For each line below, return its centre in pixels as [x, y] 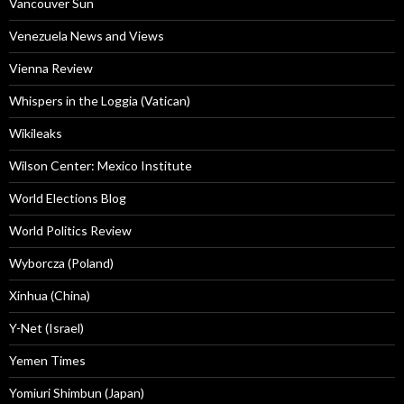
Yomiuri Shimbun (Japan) [77, 393]
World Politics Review [70, 231]
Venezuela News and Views [87, 36]
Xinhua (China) [50, 296]
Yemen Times [47, 361]
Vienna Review [51, 69]
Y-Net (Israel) [46, 328]
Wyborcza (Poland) [61, 263]
